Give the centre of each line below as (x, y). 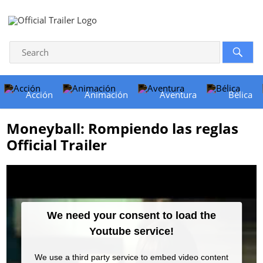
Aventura (178, 95)
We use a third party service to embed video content (131, 257)
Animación (106, 95)
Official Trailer (57, 145)
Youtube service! (131, 231)
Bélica (240, 95)
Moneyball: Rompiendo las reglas (123, 128)
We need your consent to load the (131, 215)
